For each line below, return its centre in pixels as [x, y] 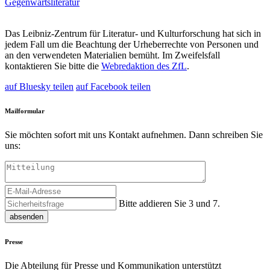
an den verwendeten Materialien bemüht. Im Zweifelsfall [112, 55]
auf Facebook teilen [113, 86]
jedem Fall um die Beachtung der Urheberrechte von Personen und [132, 44]
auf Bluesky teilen [39, 86]
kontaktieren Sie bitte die [53, 66]
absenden [27, 216]
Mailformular [25, 111]
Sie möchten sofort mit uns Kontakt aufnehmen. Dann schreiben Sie [134, 134]
